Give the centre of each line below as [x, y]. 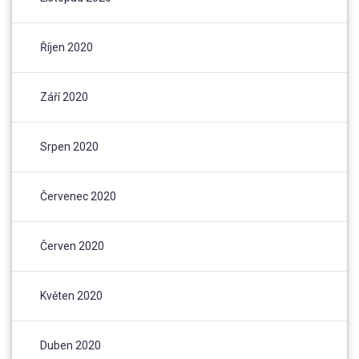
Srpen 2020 [69, 147]
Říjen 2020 [67, 48]
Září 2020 [64, 97]
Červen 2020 [72, 246]
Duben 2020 [71, 346]
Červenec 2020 [78, 197]
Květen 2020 [71, 296]
